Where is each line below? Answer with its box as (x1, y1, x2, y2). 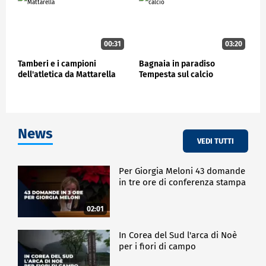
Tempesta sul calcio (139, 69, 213, 80)
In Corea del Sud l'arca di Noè (119, 229, 237, 240)
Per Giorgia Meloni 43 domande (119, 166, 246, 177)
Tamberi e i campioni (18, 59, 96, 69)
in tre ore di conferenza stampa (119, 177, 246, 188)
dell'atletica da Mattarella (18, 69, 116, 80)
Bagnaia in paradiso (139, 59, 215, 69)
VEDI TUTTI (197, 136, 234, 145)
